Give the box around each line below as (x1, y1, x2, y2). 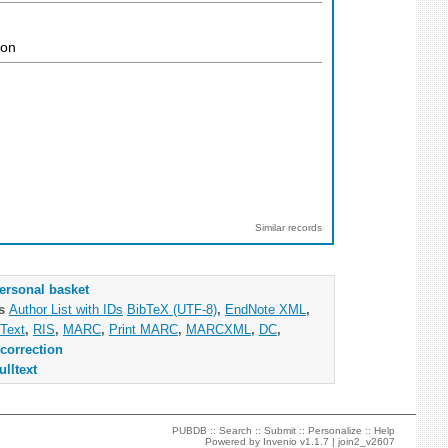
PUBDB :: (172, 425, 220, 436)
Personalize (308, 425, 363, 436)
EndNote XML (224, 301, 306, 317)
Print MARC (108, 321, 178, 337)
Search (219, 425, 253, 436)
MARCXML (185, 321, 251, 337)
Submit (264, 425, 297, 436)
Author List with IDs (8, 301, 123, 317)
